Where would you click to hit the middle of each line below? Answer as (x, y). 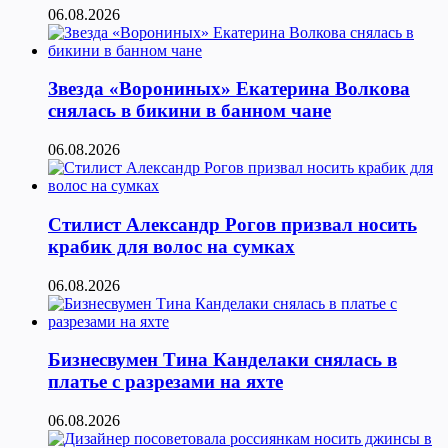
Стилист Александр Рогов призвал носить (232, 224)
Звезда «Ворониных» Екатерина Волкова (229, 89)
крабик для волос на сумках (171, 246)
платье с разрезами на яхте (165, 382)
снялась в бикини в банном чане (189, 111)
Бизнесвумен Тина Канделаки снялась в (222, 360)
